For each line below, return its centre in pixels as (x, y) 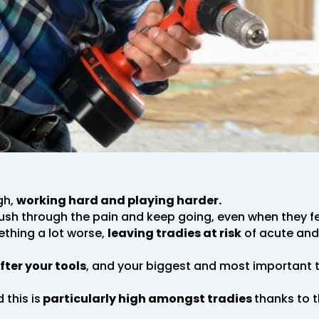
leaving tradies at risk (174, 233)
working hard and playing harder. (120, 200)
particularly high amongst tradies (147, 298)
